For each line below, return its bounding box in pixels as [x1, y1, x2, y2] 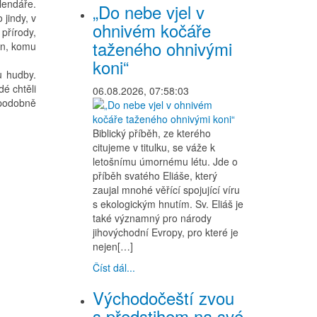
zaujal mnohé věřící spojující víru [93, 183, 240, 197]
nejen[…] [93, 239, 133, 253]
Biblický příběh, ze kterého [93, 126, 211, 140]
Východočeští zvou [93, 285, 234, 310]
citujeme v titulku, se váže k [93, 140, 215, 154]
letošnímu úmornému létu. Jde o [93, 154, 238, 168]
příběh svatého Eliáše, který [93, 168, 217, 183]
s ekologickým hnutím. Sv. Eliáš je [93, 197, 243, 211]
